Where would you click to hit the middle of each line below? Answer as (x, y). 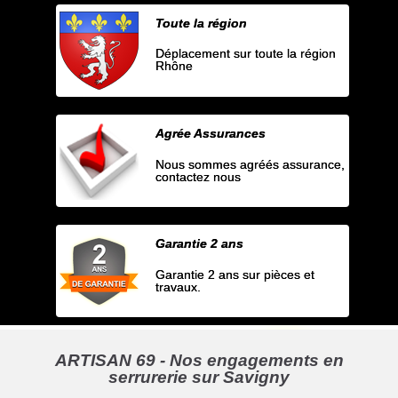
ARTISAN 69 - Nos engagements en (199, 360)
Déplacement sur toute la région (246, 54)
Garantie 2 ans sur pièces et (235, 274)
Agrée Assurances (211, 134)
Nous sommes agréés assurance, (251, 164)
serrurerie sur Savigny (199, 377)
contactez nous (199, 176)
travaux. (179, 287)
